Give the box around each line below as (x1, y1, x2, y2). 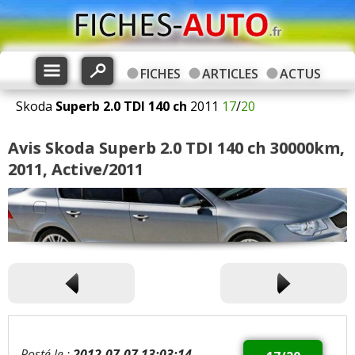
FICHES (139, 65, 181, 82)
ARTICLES (201, 65, 258, 82)
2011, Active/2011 (8, 158, 143, 180)
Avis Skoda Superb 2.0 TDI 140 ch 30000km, (8, 137, 345, 158)
